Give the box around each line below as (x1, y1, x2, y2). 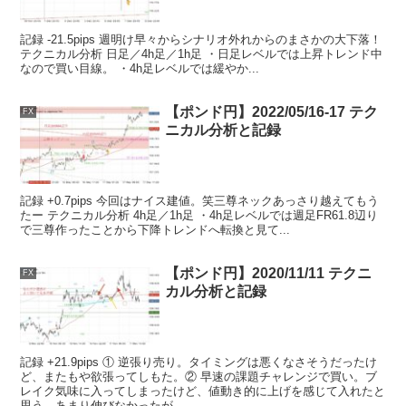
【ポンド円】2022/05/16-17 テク (165, 103, 379, 120)
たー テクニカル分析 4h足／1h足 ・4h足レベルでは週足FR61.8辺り (20, 208, 379, 222)
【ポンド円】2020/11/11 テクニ (165, 265, 372, 281)
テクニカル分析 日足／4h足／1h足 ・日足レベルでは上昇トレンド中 (20, 46, 383, 61)
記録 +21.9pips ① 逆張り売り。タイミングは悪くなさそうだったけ (20, 354, 378, 369)
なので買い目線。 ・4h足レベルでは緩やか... (20, 61, 260, 75)
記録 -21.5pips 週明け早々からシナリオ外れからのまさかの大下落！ (20, 32, 382, 46)
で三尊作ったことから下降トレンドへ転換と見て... (20, 222, 291, 237)
